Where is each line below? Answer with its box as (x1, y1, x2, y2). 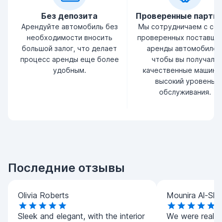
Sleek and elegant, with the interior (18, 211, 145, 221)
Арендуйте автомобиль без (21, 22, 118, 31)
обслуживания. (159, 88, 211, 96)
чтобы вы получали (151, 55, 219, 63)
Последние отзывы (8, 161, 125, 175)
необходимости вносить (26, 33, 112, 42)
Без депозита (41, 11, 98, 21)
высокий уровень (155, 77, 215, 85)
